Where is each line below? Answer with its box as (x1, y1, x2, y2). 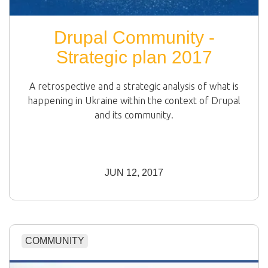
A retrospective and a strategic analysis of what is (29, 80, 239, 92)
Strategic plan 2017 (56, 47, 212, 67)
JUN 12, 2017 (105, 167, 163, 178)
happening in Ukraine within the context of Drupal (28, 95, 240, 106)
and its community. (95, 109, 173, 120)
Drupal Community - (53, 27, 215, 47)
